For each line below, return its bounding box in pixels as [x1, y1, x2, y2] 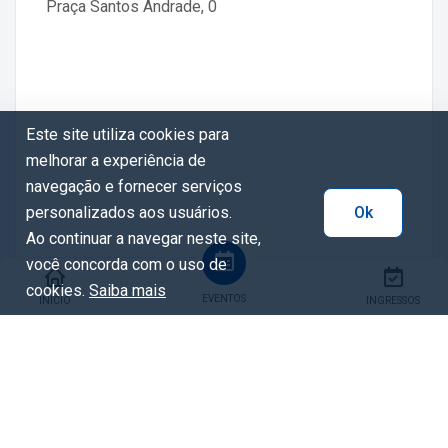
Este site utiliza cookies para [26, 125, 229, 144]
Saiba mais [89, 281, 166, 300]
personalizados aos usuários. [26, 203, 232, 222]
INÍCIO [39, 295, 71, 306]
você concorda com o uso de [26, 255, 227, 274]
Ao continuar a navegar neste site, [26, 229, 261, 248]
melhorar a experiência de [26, 151, 206, 170]
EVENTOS [202, 293, 246, 304]
